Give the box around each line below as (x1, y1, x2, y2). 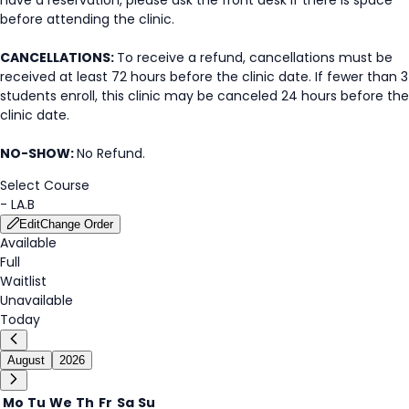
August (7, 352, 45, 367)
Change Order (40, 216, 113, 231)
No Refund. (77, 143, 145, 163)
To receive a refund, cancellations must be (117, 47, 393, 67)
